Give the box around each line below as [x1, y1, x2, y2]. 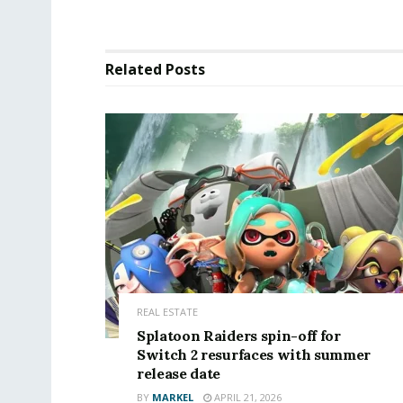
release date [137, 364, 221, 383]
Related [105, 59, 162, 80]
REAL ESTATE [137, 305, 198, 319]
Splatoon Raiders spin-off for [137, 327, 341, 345]
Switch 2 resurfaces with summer [137, 345, 372, 364]
